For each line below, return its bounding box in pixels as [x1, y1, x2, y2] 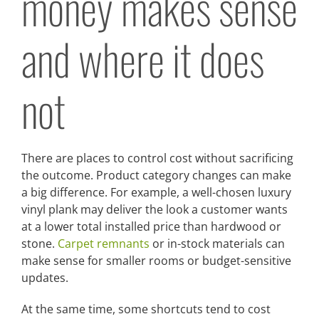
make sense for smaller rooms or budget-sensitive [21, 252, 291, 268]
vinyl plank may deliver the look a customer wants [21, 201, 288, 217]
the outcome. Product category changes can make [21, 167, 291, 183]
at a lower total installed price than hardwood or [21, 218, 281, 234]
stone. [21, 235, 58, 251]
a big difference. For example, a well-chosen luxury [21, 184, 291, 200]
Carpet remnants [58, 235, 150, 251]
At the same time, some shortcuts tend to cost [21, 300, 271, 317]
